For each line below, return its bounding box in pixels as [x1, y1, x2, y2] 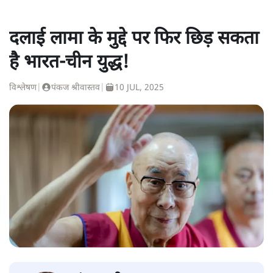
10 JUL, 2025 [115, 82, 164, 94]
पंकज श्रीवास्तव [51, 82, 100, 94]
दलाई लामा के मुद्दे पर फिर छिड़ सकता [9, 27, 259, 51]
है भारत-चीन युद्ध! [9, 51, 129, 75]
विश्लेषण [9, 82, 37, 94]
